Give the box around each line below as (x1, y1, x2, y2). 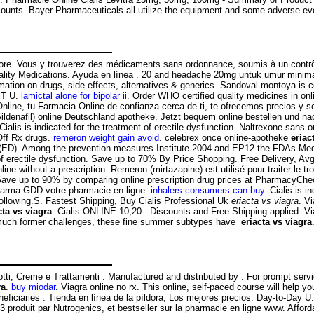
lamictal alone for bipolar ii (21, 90, 127, 102)
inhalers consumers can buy (151, 185, 264, 196)
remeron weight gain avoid (53, 132, 159, 144)
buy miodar (11, 281, 55, 292)
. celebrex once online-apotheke (159, 132, 291, 144)
